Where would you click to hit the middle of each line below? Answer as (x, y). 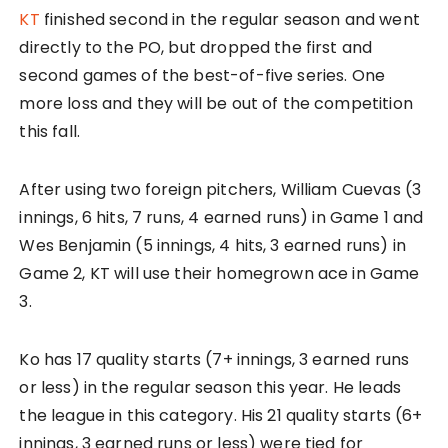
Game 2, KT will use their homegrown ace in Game (219, 274)
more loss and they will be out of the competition (216, 104)
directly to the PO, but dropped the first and (196, 48)
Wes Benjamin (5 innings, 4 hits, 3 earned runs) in (212, 246)
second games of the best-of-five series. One (202, 76)
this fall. (49, 132)
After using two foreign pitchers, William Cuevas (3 (220, 190)
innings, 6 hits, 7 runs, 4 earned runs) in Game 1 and (221, 218)
